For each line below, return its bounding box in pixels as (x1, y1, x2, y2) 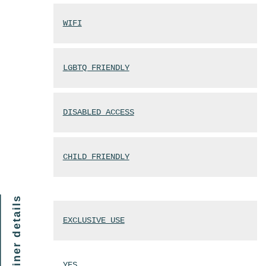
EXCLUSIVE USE (62, 216, 125, 226)
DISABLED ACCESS (62, 107, 134, 118)
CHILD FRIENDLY (62, 152, 129, 162)
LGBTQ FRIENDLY (62, 63, 129, 73)
